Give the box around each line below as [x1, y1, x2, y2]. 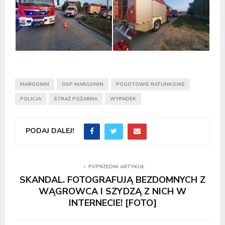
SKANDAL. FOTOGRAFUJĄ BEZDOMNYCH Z [20, 173, 205, 186]
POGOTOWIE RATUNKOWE [116, 80, 185, 88]
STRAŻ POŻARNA [54, 95, 97, 102]
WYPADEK [110, 95, 136, 102]
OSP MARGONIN [62, 80, 103, 88]
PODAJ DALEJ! [26, 126, 74, 136]
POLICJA [20, 95, 41, 102]
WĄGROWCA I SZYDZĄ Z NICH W [39, 185, 186, 197]
